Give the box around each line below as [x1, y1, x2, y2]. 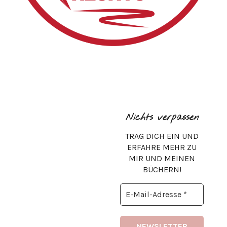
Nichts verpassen [125, 111, 199, 124]
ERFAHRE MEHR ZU [127, 142, 197, 152]
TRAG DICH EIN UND [125, 131, 199, 141]
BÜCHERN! [142, 164, 181, 174]
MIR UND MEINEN [129, 153, 195, 163]
